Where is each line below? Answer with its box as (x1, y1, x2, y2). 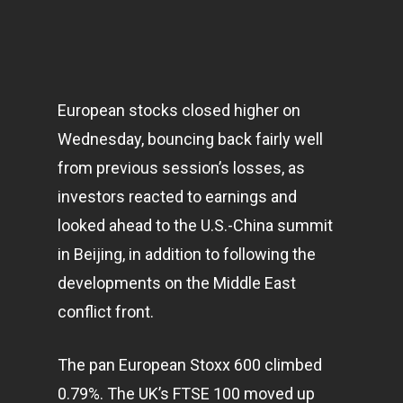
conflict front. (58, 302, 154, 321)
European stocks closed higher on (58, 101, 300, 120)
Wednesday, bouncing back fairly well (58, 130, 323, 148)
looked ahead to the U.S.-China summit (58, 216, 333, 235)
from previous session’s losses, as (58, 158, 305, 177)
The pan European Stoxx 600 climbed (58, 355, 322, 374)
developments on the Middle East (58, 273, 296, 292)
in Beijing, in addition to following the (58, 245, 316, 264)
